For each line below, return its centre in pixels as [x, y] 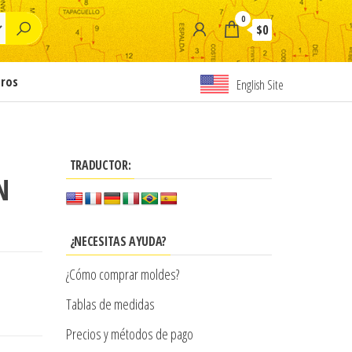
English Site [260, 84]
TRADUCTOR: [100, 165]
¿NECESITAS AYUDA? [118, 241]
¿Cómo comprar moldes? [122, 274]
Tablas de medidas [110, 304]
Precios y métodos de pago [129, 334]
